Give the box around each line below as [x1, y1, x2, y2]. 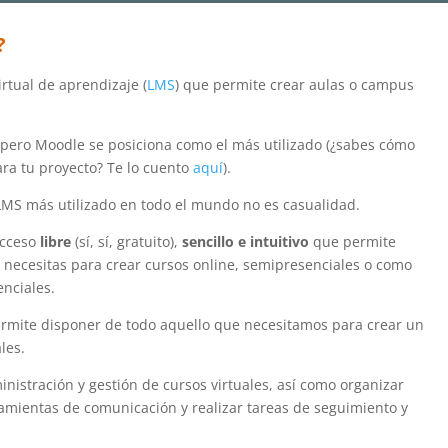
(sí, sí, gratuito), [70, 231, 182, 251]
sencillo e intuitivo [181, 231, 313, 251]
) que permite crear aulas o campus [174, 74, 414, 94]
